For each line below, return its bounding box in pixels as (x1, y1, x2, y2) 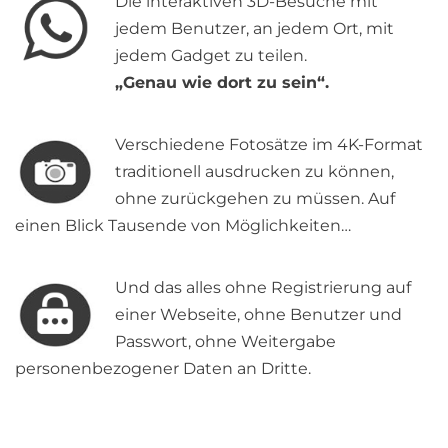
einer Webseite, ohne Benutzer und (115, 304, 402, 324)
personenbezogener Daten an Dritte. (15, 358, 311, 378)
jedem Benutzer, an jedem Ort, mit (115, 18, 394, 38)
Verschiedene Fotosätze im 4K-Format (115, 134, 423, 154)
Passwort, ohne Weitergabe (115, 331, 336, 351)
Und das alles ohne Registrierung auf (115, 277, 411, 297)
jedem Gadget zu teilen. (115, 45, 307, 65)
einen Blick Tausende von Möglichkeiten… (15, 215, 351, 235)
